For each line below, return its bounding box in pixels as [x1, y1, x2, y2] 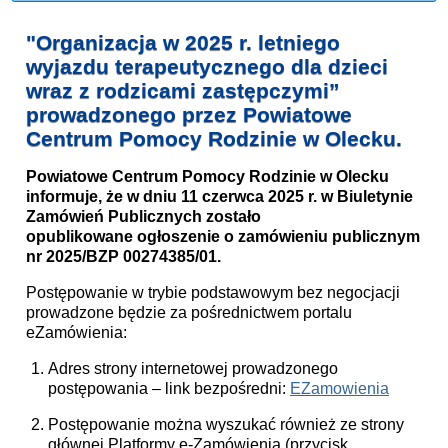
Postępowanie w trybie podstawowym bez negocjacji [26, 284, 400, 302]
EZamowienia [290, 380, 389, 398]
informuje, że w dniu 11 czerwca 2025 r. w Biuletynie [26, 188, 413, 206]
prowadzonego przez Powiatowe [26, 103, 352, 127]
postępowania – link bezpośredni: [48, 380, 290, 398]
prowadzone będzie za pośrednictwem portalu [26, 304, 352, 322]
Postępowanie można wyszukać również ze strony [48, 416, 404, 434]
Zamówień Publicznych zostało [26, 208, 261, 226]
